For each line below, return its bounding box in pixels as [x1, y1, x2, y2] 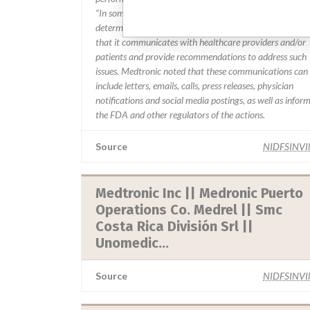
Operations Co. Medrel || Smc [95, 201, 282, 218]
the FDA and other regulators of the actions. [95, 109, 265, 120]
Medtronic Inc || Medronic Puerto [95, 185, 303, 201]
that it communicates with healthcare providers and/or [95, 36, 306, 48]
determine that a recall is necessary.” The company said [95, 21, 306, 33]
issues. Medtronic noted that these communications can [95, 65, 308, 77]
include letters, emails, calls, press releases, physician [95, 80, 293, 91]
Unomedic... [95, 235, 169, 251]
